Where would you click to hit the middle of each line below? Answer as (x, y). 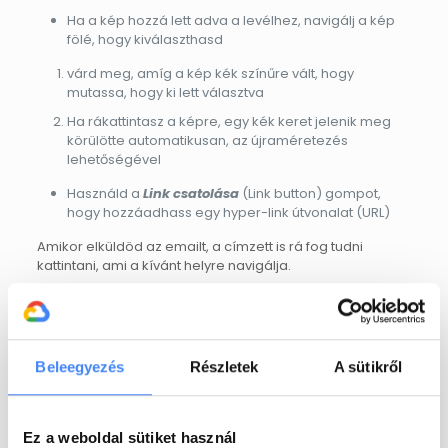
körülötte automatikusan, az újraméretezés (207, 141)
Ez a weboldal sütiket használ (130, 437)
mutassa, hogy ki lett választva (165, 93)
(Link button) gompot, (309, 194)
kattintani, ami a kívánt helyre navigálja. (165, 266)
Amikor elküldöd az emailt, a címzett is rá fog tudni (199, 247)
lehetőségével (113, 160)
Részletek (224, 366)
